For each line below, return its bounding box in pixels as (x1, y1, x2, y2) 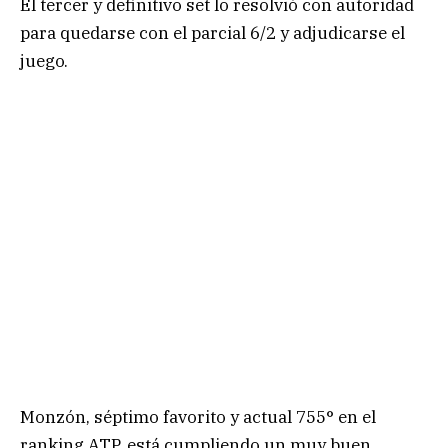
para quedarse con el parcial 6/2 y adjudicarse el (20, 21, 405, 44)
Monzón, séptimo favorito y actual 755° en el (20, 406, 376, 429)
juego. (20, 49, 76, 72)
